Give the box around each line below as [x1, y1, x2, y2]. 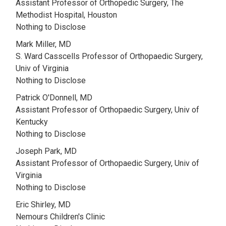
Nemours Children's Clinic [16, 212, 105, 221]
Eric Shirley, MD [16, 200, 71, 209]
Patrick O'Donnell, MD [16, 93, 92, 102]
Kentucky [16, 117, 48, 127]
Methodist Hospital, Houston [16, 10, 117, 20]
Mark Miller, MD [16, 39, 71, 49]
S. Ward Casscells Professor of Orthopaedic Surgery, [16, 51, 203, 61]
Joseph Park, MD [16, 146, 77, 156]
